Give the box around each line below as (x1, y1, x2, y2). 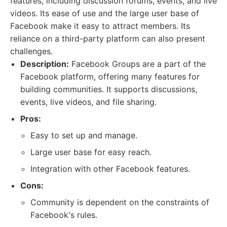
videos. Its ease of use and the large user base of (10, 8, 199, 18)
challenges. (10, 46, 53, 56)
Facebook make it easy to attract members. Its (10, 21, 190, 31)
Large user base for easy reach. (30, 147, 152, 157)
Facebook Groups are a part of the (69, 59, 206, 69)
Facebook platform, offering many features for (20, 71, 200, 82)
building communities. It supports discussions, (20, 84, 197, 94)
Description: (20, 59, 69, 69)
